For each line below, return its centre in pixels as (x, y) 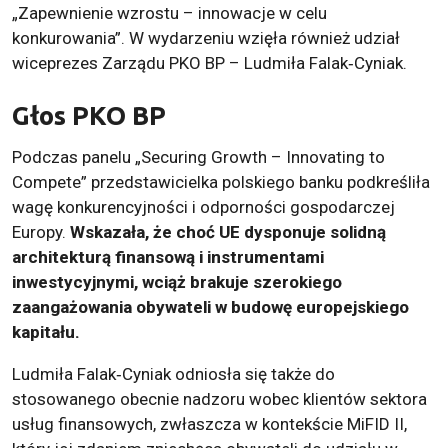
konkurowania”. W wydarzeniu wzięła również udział (206, 37)
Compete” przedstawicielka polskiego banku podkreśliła (221, 181)
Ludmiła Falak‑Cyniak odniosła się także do (173, 373)
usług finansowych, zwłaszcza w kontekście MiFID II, (209, 423)
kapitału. (46, 331)
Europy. (41, 231)
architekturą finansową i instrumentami (168, 256)
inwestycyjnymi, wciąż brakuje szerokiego (177, 281)
